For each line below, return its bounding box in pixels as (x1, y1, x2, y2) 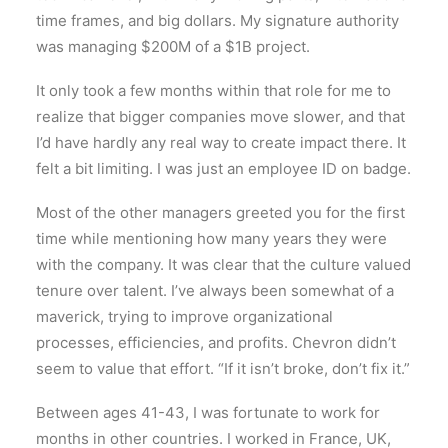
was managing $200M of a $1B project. (36, 37, 310, 56)
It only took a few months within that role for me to (36, 81, 391, 100)
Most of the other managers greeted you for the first (36, 203, 405, 222)
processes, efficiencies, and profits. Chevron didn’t (36, 333, 396, 352)
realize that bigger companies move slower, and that (36, 107, 405, 126)
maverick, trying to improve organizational (36, 307, 333, 326)
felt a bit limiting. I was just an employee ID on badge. (36, 159, 411, 178)
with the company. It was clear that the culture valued (36, 255, 411, 274)
